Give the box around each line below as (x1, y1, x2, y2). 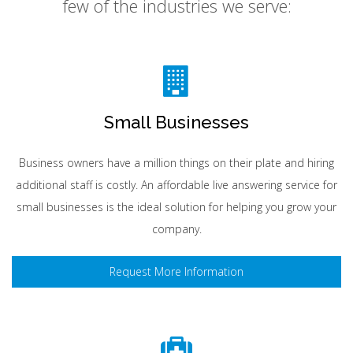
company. (151, 221, 202, 236)
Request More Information (110, 264, 243, 279)
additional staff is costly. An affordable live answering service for (16, 177, 337, 192)
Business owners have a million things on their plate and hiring (19, 155, 334, 170)
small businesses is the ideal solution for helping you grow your (17, 199, 336, 214)
